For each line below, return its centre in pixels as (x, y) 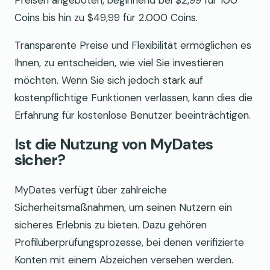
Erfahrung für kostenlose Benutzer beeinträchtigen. (133, 115)
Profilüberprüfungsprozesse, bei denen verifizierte (129, 242)
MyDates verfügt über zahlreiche (91, 190)
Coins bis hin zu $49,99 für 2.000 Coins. (106, 18)
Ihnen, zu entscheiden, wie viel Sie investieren (119, 63)
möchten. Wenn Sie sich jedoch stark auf (109, 80)
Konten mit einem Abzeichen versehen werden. (124, 259)
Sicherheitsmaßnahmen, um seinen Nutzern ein (123, 207)
